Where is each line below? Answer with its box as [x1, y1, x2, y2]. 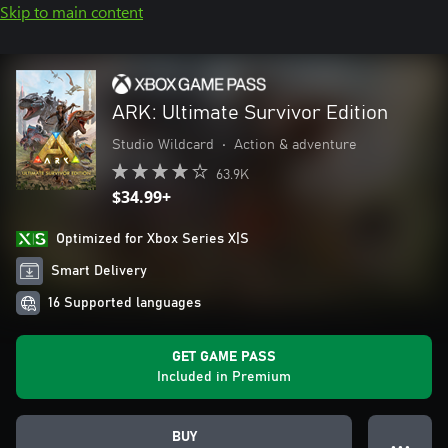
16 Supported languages [48, 296, 201, 310]
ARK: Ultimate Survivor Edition [112, 103, 388, 123]
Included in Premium [157, 370, 291, 384]
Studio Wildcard [112, 138, 214, 152]
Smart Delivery [51, 264, 148, 278]
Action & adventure [234, 138, 357, 152]
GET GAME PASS [172, 350, 276, 364]
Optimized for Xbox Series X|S [56, 232, 249, 246]
